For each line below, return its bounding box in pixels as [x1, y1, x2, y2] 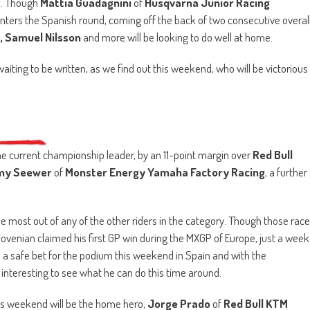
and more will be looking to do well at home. [81, 29, 273, 44]
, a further [265, 164, 307, 179]
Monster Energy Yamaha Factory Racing [65, 164, 265, 179]
